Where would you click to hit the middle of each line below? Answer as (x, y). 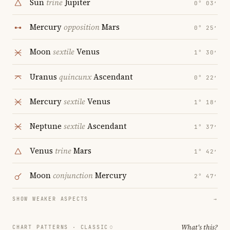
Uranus (44, 76)
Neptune (47, 126)
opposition (82, 27)
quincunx (75, 76)
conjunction (73, 176)
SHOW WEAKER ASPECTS (51, 199)
